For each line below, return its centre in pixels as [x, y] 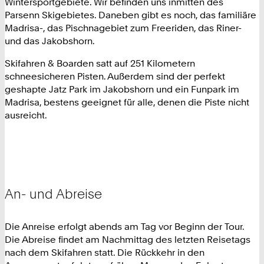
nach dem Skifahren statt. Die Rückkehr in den [105, 252]
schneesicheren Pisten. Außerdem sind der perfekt [115, 76]
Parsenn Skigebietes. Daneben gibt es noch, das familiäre [131, 14]
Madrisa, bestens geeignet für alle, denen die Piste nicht [127, 102]
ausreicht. [26, 115]
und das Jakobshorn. [50, 40]
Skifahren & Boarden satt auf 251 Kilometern [100, 63]
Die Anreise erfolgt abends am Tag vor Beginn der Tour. [124, 226]
